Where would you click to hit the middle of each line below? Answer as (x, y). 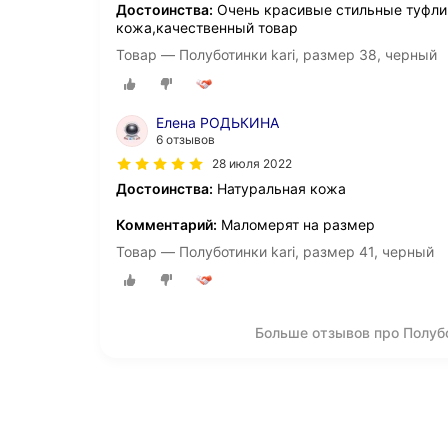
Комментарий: (166, 224)
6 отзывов (185, 139)
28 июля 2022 (252, 163)
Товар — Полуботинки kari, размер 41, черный (275, 251)
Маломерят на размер (296, 224)
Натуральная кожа (279, 188)
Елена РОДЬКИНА (217, 122)
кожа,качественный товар (207, 28)
